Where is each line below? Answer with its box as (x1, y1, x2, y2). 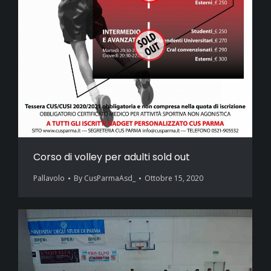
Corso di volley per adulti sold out (33, 150, 190, 165)
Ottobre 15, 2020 (145, 173, 203, 184)
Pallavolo (33, 173, 65, 184)
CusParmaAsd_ (84, 173, 135, 184)
